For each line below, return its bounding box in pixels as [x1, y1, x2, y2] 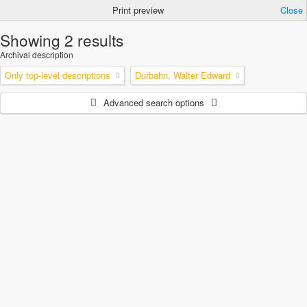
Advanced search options [103, 96, 204, 109]
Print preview [112, 3, 164, 16]
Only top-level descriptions [5, 69, 110, 82]
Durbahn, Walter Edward [135, 69, 230, 82]
